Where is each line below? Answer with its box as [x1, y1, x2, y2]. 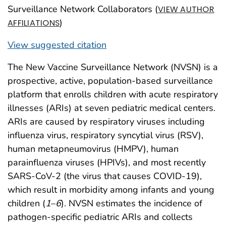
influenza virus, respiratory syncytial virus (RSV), [8, 129, 203, 141]
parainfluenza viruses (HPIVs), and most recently [8, 156, 206, 168]
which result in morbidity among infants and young [8, 183, 214, 196]
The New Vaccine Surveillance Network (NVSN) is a [8, 61, 218, 73]
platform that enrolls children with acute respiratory [8, 88, 218, 100]
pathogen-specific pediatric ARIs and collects [8, 210, 193, 223]
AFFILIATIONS [8, 17, 60, 29]
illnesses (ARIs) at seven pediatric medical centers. [8, 101, 215, 114]
